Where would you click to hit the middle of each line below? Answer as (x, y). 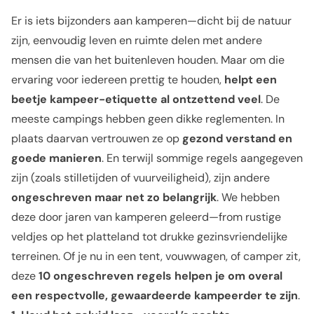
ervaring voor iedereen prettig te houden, (118, 80)
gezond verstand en (237, 138)
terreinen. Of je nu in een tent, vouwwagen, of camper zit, (156, 256)
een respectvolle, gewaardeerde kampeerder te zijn (155, 295)
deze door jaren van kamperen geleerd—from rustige (146, 217)
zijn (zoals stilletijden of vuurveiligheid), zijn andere (141, 178)
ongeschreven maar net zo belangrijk (114, 197)
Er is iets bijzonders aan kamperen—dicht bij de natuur (151, 21)
